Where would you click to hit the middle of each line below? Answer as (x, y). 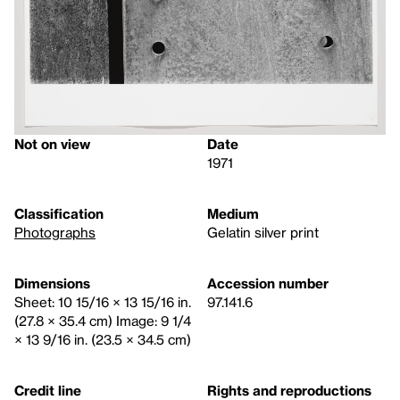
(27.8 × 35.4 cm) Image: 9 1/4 (103, 320)
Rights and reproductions (289, 390)
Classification (59, 213)
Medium (233, 213)
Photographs (55, 232)
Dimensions (52, 283)
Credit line (48, 390)
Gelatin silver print (263, 232)
